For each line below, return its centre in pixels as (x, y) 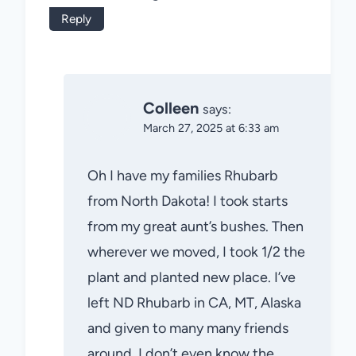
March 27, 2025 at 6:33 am (211, 128)
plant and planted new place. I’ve (192, 277)
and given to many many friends (188, 328)
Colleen (171, 108)
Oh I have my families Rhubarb (183, 175)
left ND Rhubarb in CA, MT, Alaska (194, 302)
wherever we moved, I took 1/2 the (196, 252)
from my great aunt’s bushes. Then (195, 226)
